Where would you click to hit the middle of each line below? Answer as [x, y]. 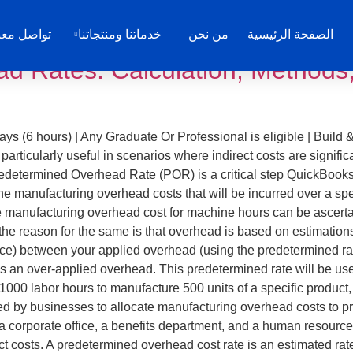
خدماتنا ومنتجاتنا [119, 34]
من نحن [208, 34]
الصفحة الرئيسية [290, 34]
